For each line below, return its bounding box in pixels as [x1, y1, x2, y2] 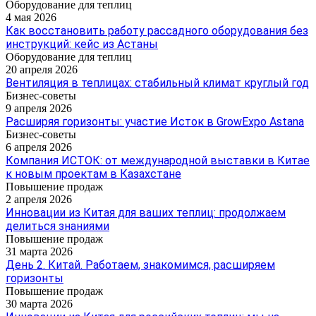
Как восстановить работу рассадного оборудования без [6, 23, 308, 37]
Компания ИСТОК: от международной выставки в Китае [6, 153, 310, 167]
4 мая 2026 [6, 11, 56, 23]
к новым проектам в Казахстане [6, 166, 181, 181]
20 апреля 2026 [6, 63, 78, 75]
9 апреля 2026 [6, 102, 72, 114]
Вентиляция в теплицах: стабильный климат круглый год [6, 75, 309, 90]
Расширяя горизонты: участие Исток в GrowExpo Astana [6, 114, 304, 128]
